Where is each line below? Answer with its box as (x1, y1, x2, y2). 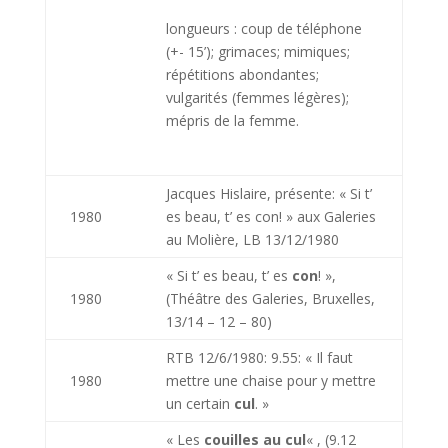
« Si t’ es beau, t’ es (165, 266, 292, 285)
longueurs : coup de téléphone (165, 19, 362, 38)
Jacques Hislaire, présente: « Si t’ (165, 184, 372, 203)
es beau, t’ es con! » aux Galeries (165, 207, 376, 226)
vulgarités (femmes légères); (165, 88, 349, 107)
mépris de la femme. (165, 111, 299, 130)
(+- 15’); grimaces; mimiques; (165, 42, 350, 61)
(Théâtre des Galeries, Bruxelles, (165, 289, 375, 308)
